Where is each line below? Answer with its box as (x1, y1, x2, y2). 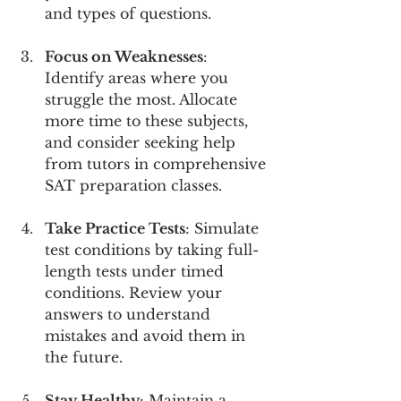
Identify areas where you (45, 68, 233, 87)
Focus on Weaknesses (45, 47, 203, 65)
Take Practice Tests (45, 218, 185, 237)
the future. (45, 347, 123, 366)
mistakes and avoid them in (45, 326, 250, 345)
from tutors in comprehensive (45, 154, 270, 173)
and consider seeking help (45, 132, 240, 151)
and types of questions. (45, 4, 211, 22)
